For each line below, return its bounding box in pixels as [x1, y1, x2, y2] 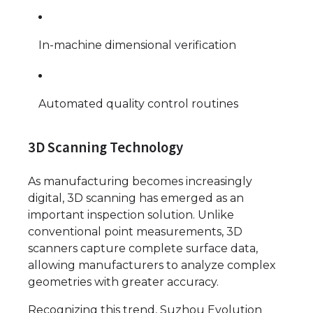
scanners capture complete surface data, [28, 242, 258, 256]
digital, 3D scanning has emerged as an [28, 191, 244, 205]
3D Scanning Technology [28, 138, 183, 157]
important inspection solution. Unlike [28, 208, 234, 222]
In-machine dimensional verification [38, 38, 236, 52]
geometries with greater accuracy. [28, 275, 219, 289]
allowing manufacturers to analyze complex [28, 259, 276, 272]
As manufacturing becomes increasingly [28, 175, 252, 189]
